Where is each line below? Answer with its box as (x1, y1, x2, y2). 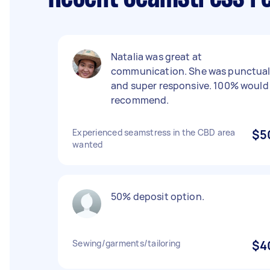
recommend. (111, 93, 169, 107)
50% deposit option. (111, 190, 204, 203)
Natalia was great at (111, 50, 202, 63)
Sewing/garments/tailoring (72, 237, 181, 249)
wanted (72, 139, 103, 150)
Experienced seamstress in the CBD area (72, 127, 236, 138)
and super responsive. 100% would (111, 79, 269, 92)
